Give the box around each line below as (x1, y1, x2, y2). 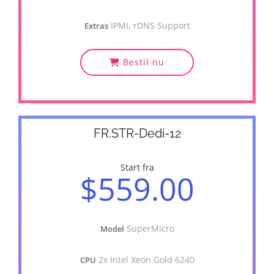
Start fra (120, 161, 154, 173)
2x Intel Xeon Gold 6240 (98, 254, 194, 265)
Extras (84, 20, 108, 31)
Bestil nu (120, 56, 165, 68)
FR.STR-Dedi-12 (93, 126, 181, 141)
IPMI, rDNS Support (110, 20, 190, 31)
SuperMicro (126, 223, 174, 234)
